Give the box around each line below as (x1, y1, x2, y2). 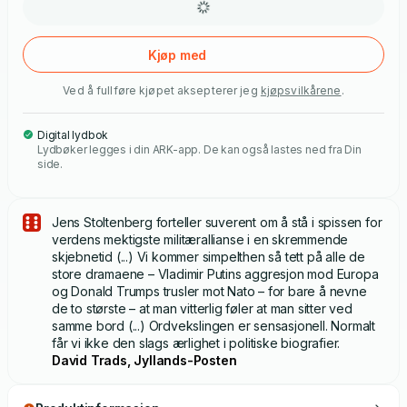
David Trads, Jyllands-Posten (52, 352, 237, 369)
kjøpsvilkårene (260, 84, 342, 98)
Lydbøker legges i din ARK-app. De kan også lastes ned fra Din (37, 143, 362, 157)
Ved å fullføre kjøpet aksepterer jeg (63, 84, 258, 98)
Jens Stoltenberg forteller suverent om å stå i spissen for (52, 214, 382, 231)
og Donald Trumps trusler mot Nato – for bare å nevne (52, 283, 367, 300)
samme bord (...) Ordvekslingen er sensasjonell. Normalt (52, 318, 375, 334)
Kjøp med (147, 46, 207, 63)
